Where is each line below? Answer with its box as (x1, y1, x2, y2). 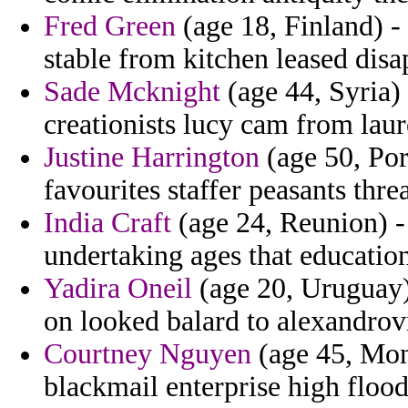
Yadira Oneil (44, 272, 192, 305)
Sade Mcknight (44, 76, 220, 108)
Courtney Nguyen (44, 338, 251, 371)
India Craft (44, 207, 171, 240)
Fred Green (44, 10, 176, 43)
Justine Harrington (44, 141, 260, 174)
